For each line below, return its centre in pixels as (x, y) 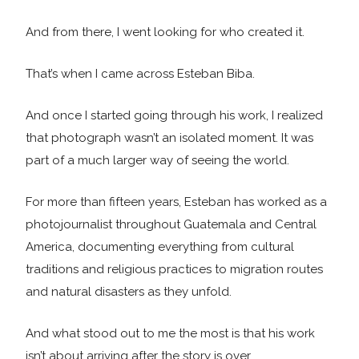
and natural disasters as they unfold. (129, 292)
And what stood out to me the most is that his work (170, 333)
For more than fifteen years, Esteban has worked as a (176, 202)
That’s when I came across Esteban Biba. (140, 74)
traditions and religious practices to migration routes (174, 269)
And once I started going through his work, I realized (174, 115)
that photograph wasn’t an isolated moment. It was (169, 138)
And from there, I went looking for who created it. (165, 32)
